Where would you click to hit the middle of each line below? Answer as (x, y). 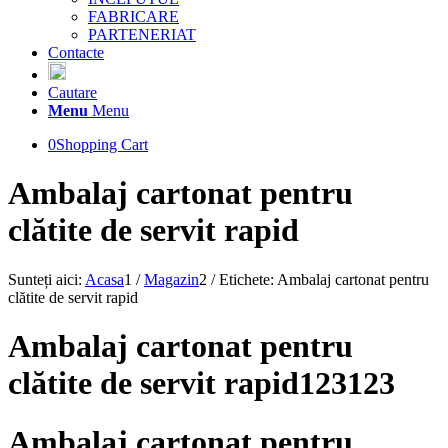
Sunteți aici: (45, 279)
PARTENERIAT (142, 34)
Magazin (171, 279)
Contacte (76, 52)
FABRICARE (133, 16)
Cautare (72, 92)
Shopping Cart (102, 144)
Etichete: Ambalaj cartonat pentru (324, 279)
